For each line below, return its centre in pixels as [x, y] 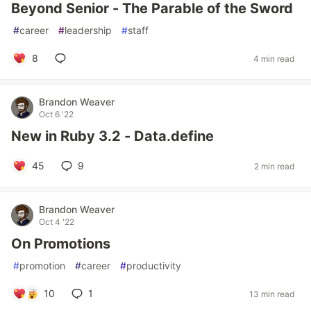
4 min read [274, 58]
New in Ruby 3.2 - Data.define [112, 136]
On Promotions [61, 244]
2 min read [274, 166]
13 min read [272, 294]
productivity [154, 266]
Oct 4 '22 [57, 222]
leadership [88, 30]
